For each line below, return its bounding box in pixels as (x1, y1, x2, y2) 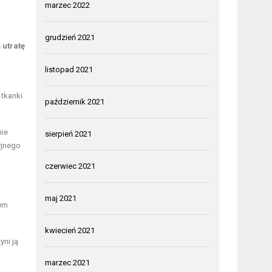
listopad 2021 (45, 64, 93, 74)
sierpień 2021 (45, 129, 92, 138)
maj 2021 (45, 193, 77, 203)
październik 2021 (45, 97, 105, 106)
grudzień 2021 (45, 32, 95, 42)
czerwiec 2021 (45, 161, 96, 171)
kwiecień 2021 (45, 225, 95, 235)
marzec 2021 (45, 257, 90, 267)
